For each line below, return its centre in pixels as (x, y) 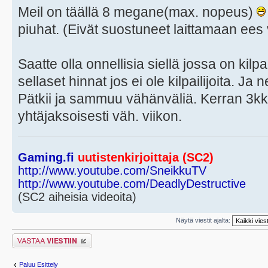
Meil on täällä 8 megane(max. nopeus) (137, 12)
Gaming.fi (46, 158)
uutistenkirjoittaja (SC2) (144, 158)
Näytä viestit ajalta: (204, 220)
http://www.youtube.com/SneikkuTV (112, 171)
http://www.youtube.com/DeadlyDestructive (132, 184)
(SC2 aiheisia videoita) (77, 197)
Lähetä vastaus (34, 237)
